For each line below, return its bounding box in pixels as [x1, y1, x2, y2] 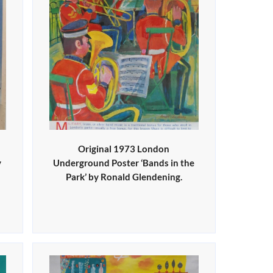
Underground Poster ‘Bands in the [53, 157, 195, 169]
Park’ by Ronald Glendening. [65, 171, 182, 183]
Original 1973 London [78, 143, 170, 155]
